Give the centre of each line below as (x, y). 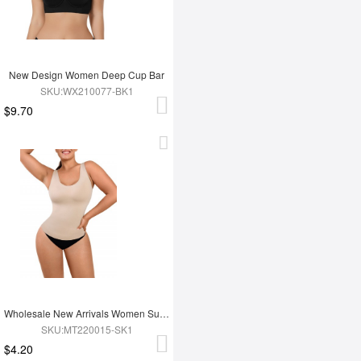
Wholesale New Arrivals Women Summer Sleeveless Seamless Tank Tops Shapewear (164, 313)
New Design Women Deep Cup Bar (87, 74)
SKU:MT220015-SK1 (87, 329)
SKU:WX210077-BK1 (87, 90)
